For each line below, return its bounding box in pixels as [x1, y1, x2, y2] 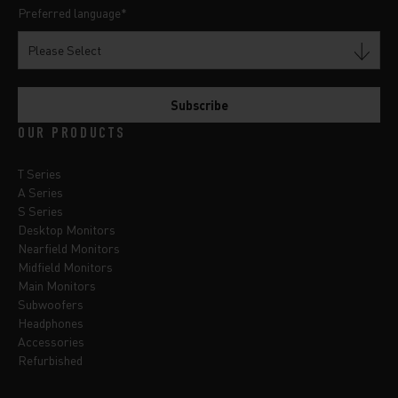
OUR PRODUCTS [18, 125, 126, 142]
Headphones [18, 314, 84, 330]
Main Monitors [18, 276, 96, 293]
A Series [18, 183, 63, 200]
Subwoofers [18, 295, 84, 312]
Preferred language [18, 4, 121, 20]
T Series [18, 164, 61, 181]
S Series [18, 202, 63, 219]
